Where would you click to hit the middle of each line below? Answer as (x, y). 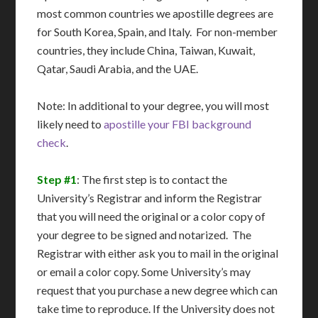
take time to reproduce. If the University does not (156, 309)
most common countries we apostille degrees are (155, 13)
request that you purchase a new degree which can (158, 290)
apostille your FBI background (178, 124)
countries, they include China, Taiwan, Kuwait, (146, 50)
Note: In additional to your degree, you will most (153, 106)
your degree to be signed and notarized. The (144, 235)
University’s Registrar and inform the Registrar (150, 198)
